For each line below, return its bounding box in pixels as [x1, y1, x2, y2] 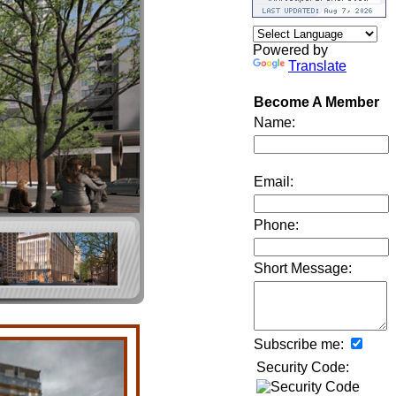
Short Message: [254, 261, 352, 277]
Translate [288, 58, 346, 74]
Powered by [253, 42, 328, 58]
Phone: [254, 217, 299, 233]
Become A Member [254, 95, 379, 110]
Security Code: [256, 360, 349, 376]
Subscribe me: [254, 337, 344, 353]
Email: [254, 174, 293, 190]
